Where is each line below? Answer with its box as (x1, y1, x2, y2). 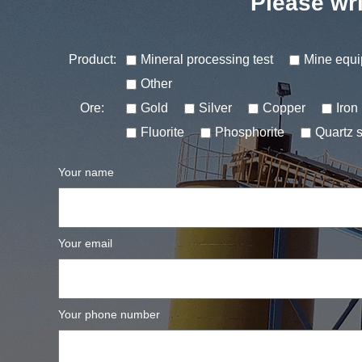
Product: (68, 53, 116, 66)
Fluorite (141, 125, 184, 139)
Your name (58, 166, 114, 179)
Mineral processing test (141, 53, 273, 66)
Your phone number (58, 308, 160, 321)
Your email (58, 237, 112, 250)
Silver (199, 101, 232, 115)
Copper (263, 101, 305, 115)
